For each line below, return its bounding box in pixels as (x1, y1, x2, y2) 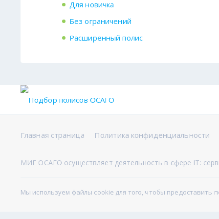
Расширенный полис (69, 32, 143, 43)
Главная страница (21, 130, 85, 140)
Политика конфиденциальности (94, 130, 210, 140)
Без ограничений (69, 16, 131, 26)
